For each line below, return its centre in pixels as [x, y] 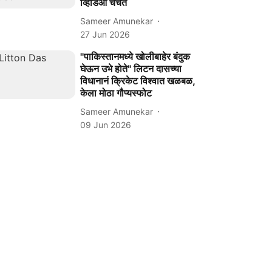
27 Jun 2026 [105, 34]
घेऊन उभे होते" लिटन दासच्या [131, 69]
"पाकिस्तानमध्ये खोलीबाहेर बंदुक [135, 56]
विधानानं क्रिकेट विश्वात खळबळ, [138, 81]
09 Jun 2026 [106, 125]
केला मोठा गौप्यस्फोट [116, 93]
